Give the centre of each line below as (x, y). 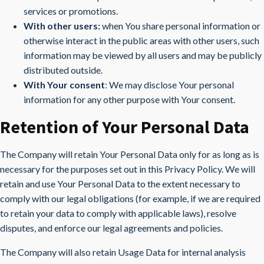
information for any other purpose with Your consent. (129, 99)
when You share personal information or (180, 26)
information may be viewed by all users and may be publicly (143, 55)
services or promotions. (71, 11)
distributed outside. (63, 70)
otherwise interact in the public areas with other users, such (141, 40)
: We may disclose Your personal (169, 85)
